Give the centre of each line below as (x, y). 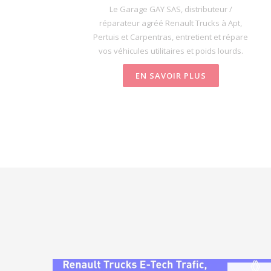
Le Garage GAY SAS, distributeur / (171, 9)
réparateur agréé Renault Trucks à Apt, (171, 23)
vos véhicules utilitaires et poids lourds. (171, 51)
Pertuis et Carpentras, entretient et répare (171, 37)
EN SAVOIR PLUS (171, 75)
